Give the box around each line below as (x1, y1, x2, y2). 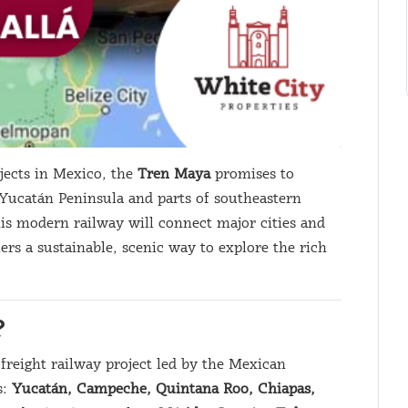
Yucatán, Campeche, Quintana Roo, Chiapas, (12, 381, 316, 399)
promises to (210, 166, 295, 184)
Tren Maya (138, 166, 211, 184)
